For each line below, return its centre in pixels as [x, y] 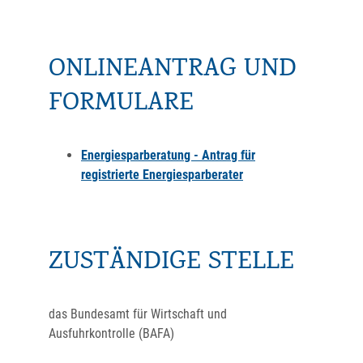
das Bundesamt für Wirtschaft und [138, 314]
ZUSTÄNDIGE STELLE [171, 263]
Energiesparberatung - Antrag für [168, 155]
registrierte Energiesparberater [162, 175]
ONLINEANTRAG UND [173, 70]
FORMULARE [121, 105]
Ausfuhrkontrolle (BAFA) [111, 333]
